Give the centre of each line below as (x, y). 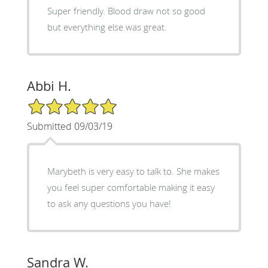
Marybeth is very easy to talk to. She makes (133, 171)
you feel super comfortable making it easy (131, 187)
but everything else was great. (107, 27)
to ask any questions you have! (109, 203)
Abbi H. (49, 86)
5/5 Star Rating (56, 102)
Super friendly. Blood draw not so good (126, 10)
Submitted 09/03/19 (69, 126)
